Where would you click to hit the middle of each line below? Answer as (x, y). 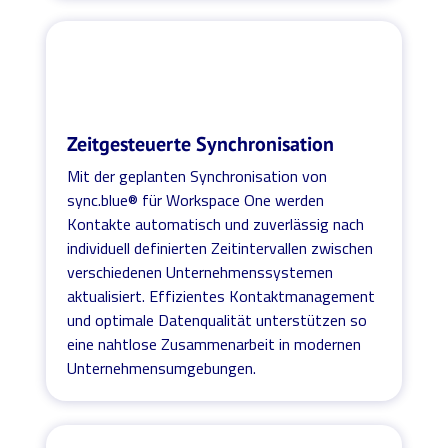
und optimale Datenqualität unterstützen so (217, 319)
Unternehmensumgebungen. (162, 367)
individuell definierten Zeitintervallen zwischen (220, 247)
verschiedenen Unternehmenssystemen (200, 271)
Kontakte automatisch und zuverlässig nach (216, 223)
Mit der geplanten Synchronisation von (197, 175)
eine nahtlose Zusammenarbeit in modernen (214, 343)
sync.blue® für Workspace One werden (196, 199)
